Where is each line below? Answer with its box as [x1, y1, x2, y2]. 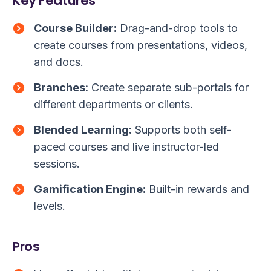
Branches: [34, 81, 88, 94]
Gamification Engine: [34, 183, 146, 196]
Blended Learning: [34, 123, 132, 137]
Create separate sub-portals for [88, 81, 249, 94]
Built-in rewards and [146, 183, 249, 196]
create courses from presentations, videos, [34, 39, 247, 52]
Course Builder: [34, 22, 117, 35]
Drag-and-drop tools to [117, 22, 238, 35]
